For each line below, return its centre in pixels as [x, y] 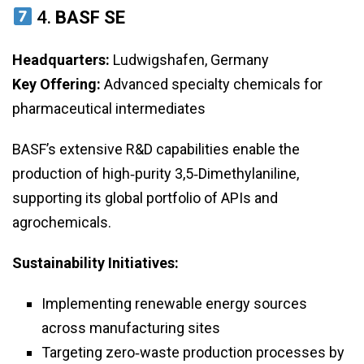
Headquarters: [61, 59]
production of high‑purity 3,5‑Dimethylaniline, [156, 173]
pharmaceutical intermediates [109, 108]
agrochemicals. [62, 222]
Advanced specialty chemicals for [212, 84]
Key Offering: [56, 84]
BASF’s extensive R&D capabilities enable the [156, 149]
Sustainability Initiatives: [95, 262]
